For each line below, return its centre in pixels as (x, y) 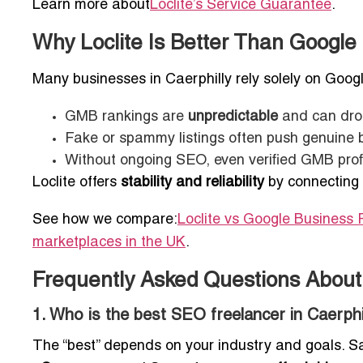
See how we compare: (105, 220)
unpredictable (233, 117)
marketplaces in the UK (109, 243)
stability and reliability (192, 183)
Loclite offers (77, 183)
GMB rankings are (126, 117)
